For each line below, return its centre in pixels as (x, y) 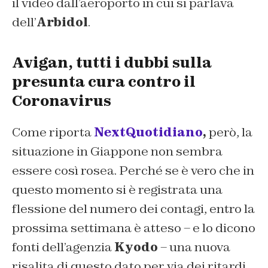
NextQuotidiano (148, 132)
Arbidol (62, 22)
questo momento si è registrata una (117, 189)
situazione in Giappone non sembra (117, 151)
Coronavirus (62, 100)
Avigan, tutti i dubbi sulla (112, 62)
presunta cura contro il (104, 81)
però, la (229, 132)
